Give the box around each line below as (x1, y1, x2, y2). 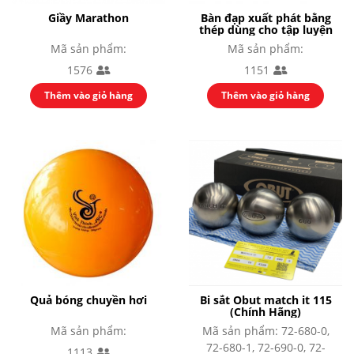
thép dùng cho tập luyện (198, 21, 333, 37)
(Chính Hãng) (230, 304, 301, 320)
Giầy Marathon (48, 9, 129, 25)
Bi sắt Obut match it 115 (199, 292, 332, 308)
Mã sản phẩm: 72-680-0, (201, 323, 330, 339)
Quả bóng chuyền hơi (30, 292, 147, 308)
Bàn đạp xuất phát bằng (200, 9, 331, 25)
